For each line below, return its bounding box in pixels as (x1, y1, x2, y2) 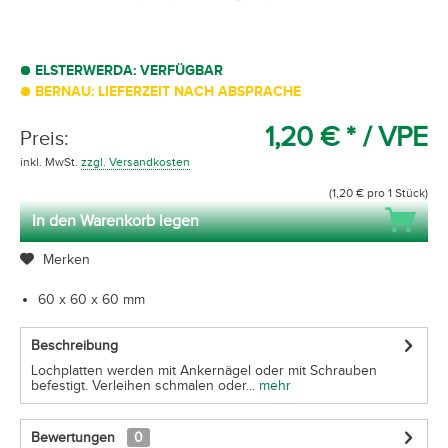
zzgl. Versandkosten (81, 155, 190, 169)
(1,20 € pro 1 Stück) (329, 186, 428, 200)
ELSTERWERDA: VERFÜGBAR (35, 62, 223, 78)
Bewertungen (31, 430, 115, 445)
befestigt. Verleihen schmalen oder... (31, 378, 255, 393)
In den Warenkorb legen (32, 212, 199, 229)
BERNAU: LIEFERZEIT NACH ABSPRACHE (35, 83, 301, 99)
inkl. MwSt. (20, 155, 81, 169)
